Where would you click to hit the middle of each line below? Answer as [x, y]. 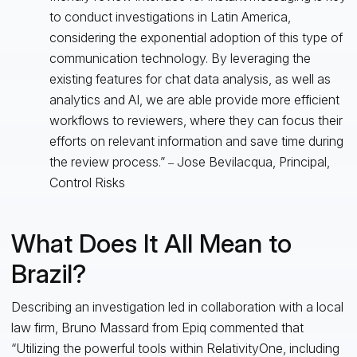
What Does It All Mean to [151, 243]
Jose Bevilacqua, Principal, [251, 161]
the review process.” [108, 161]
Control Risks [87, 182]
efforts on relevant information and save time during [196, 141]
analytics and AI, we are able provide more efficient [194, 99]
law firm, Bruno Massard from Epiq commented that [157, 327]
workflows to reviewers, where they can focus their [196, 120]
